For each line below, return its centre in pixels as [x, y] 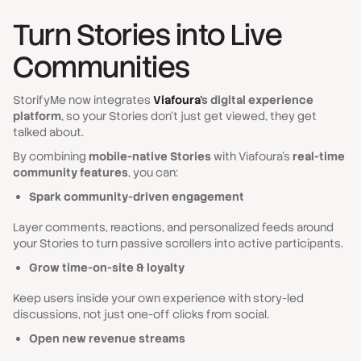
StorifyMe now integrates [83, 100]
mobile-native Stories [150, 156]
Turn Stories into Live [148, 35]
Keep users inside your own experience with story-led [158, 298]
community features [71, 172]
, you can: [154, 172]
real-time [319, 156]
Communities [102, 67]
